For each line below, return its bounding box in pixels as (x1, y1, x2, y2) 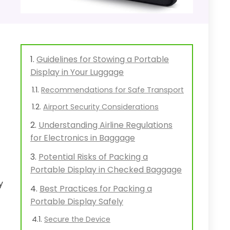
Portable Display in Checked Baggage (30, 164, 182, 176)
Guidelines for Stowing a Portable (36, 53, 169, 65)
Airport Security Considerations (43, 102, 159, 112)
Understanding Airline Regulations (39, 119, 172, 131)
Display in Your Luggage (30, 66, 124, 78)
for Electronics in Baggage (30, 132, 135, 144)
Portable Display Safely (30, 196, 123, 207)
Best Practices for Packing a (40, 183, 152, 195)
